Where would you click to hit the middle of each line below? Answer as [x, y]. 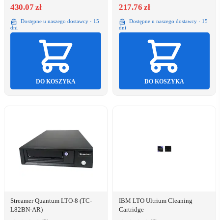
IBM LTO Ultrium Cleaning [156, 201]
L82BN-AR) [27, 210]
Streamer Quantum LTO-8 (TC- [51, 201]
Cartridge [131, 210]
